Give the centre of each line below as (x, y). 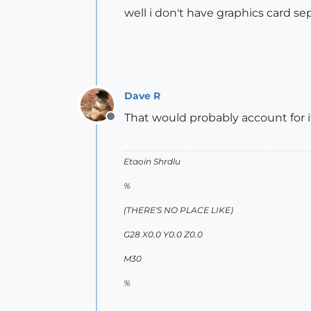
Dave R (142, 95)
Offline (128, 124)
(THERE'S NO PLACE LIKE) (178, 210)
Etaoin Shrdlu (152, 161)
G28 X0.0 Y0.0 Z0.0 (163, 234)
